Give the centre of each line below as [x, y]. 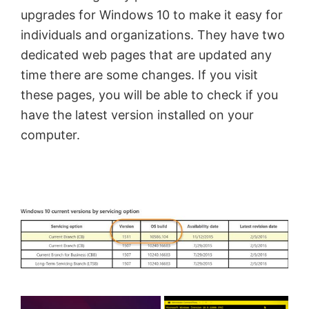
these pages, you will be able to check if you [149, 94]
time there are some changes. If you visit [139, 74]
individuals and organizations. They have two [153, 34]
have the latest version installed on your [137, 114]
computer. [50, 134]
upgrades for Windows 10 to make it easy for [152, 14]
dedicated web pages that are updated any [146, 54]
